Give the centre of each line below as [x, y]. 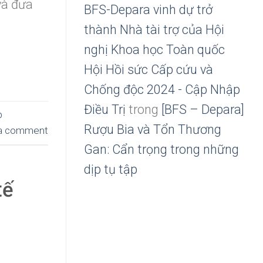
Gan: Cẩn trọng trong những [161, 149]
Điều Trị [105, 109]
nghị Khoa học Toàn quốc [154, 49]
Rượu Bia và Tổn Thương [153, 129]
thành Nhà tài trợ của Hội [154, 29]
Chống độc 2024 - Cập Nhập [162, 89]
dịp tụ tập [111, 169]
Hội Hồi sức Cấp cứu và [149, 69]
